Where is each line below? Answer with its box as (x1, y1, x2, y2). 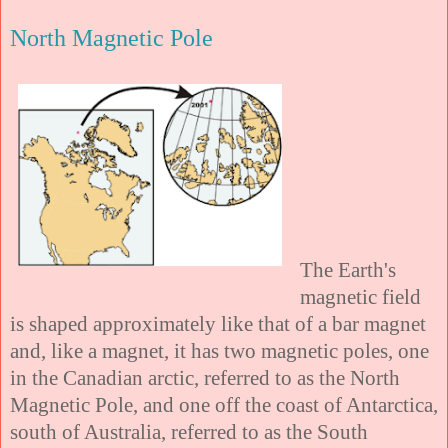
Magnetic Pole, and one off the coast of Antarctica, (10, 392, 438, 416)
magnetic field (300, 284, 421, 308)
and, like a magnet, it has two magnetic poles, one (10, 338, 429, 362)
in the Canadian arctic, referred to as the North (10, 365, 400, 389)
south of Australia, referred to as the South (10, 419, 368, 443)
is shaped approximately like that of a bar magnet (10, 311, 426, 335)
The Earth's (300, 257, 396, 281)
